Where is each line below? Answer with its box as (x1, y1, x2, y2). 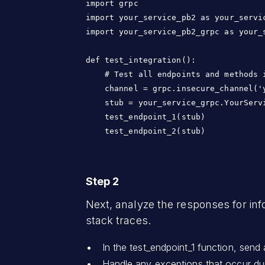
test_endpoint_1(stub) (85, 112, 205, 121)
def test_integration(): (85, 55, 196, 64)
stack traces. (85, 214, 151, 227)
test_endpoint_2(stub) (85, 126, 205, 135)
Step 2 (85, 174, 122, 188)
